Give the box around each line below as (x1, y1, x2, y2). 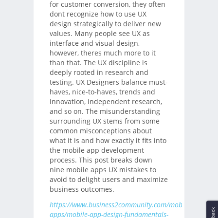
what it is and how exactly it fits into (49, 135, 166, 145)
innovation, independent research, (49, 96, 162, 106)
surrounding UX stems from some (49, 116, 160, 126)
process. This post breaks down (49, 155, 152, 164)
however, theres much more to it (49, 48, 156, 57)
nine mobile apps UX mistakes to (49, 164, 156, 174)
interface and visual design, (49, 38, 140, 48)
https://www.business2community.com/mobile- (49, 200, 192, 210)
